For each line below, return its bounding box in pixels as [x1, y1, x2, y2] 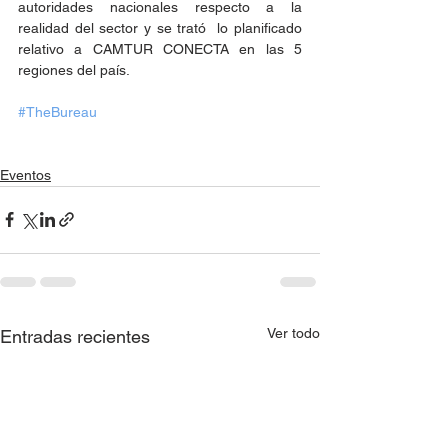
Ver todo [267, 324, 320, 341]
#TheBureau [18, 103, 97, 120]
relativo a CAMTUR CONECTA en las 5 [18, 40, 302, 57]
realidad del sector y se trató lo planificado [18, 19, 302, 36]
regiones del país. [18, 61, 130, 78]
